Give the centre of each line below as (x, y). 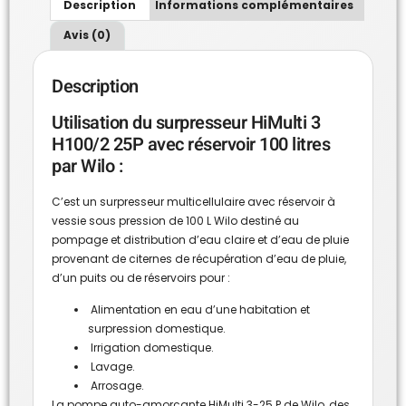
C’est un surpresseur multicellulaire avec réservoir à (193, 201)
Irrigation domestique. (151, 348)
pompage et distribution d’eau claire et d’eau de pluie (200, 239)
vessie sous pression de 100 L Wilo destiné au (175, 220)
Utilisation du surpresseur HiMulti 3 (186, 122)
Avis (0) (87, 35)
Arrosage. (116, 386)
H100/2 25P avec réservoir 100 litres (191, 144)
